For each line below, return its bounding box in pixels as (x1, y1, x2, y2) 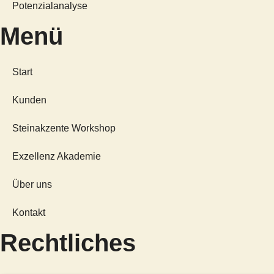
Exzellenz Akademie (12, 151, 101, 161)
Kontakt (12, 207, 45, 218)
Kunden (12, 95, 46, 105)
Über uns (12, 179, 52, 190)
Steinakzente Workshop (12, 123, 116, 133)
